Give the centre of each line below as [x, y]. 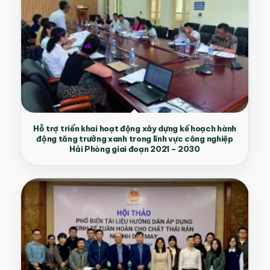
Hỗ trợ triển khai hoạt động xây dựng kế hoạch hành [134, 129]
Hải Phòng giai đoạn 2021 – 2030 [135, 149]
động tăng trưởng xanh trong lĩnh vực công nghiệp [135, 139]
